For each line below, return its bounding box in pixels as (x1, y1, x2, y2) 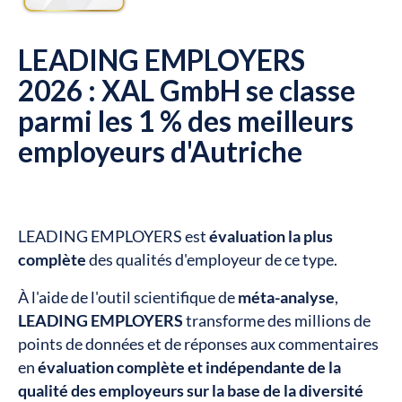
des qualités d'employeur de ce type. (85, 250, 337, 270)
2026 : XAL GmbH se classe (17, 74, 355, 109)
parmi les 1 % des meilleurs (17, 104, 354, 139)
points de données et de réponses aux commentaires (17, 335, 379, 354)
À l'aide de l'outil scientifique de (17, 288, 238, 308)
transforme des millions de (182, 311, 371, 331)
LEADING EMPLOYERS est (17, 227, 209, 247)
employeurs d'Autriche (17, 135, 302, 170)
